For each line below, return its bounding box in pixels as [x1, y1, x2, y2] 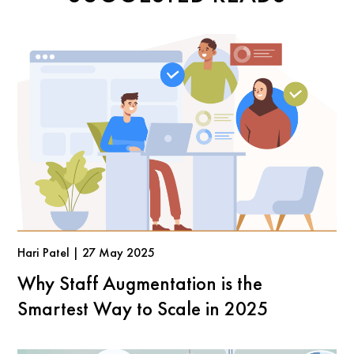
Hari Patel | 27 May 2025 [17, 243, 156, 261]
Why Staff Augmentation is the [17, 269, 263, 296]
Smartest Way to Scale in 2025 [17, 295, 269, 321]
